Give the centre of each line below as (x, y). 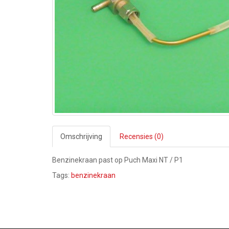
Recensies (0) (142, 136)
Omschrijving (81, 136)
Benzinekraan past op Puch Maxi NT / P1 (118, 160)
